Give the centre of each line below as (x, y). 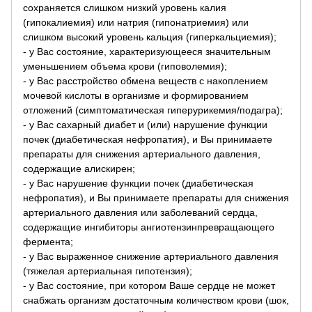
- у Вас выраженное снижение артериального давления (151, 256)
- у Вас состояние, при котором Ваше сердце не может (149, 286)
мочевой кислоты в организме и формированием (136, 95)
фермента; (48, 242)
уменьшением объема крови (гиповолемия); (125, 66)
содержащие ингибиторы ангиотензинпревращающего (149, 227)
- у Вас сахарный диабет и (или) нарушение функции (145, 125)
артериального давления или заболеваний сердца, (140, 212)
